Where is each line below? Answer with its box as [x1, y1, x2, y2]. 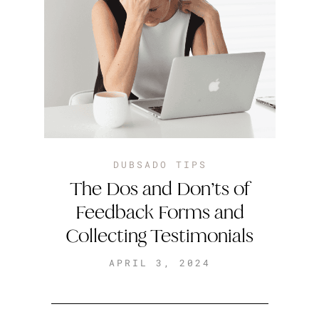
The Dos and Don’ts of [69, 176, 250, 201]
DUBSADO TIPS [113, 158, 207, 170]
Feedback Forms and [75, 199, 244, 224]
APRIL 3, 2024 [108, 256, 211, 268]
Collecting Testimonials [66, 223, 253, 248]
